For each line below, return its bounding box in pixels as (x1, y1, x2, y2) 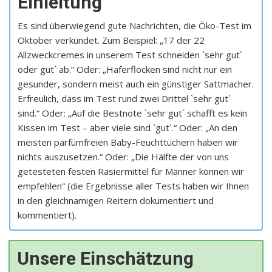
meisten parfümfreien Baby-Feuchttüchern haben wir (18, 136, 238, 149)
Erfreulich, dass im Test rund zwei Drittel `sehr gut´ (18, 92, 231, 105)
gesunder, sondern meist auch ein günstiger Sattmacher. (18, 78, 254, 90)
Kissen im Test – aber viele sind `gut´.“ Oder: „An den (18, 121, 237, 134)
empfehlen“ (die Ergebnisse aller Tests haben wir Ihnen (18, 180, 249, 192)
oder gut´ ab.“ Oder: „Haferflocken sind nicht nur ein (18, 63, 232, 76)
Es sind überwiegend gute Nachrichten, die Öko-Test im (18, 19, 251, 32)
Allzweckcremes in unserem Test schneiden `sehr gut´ (18, 49, 242, 61)
